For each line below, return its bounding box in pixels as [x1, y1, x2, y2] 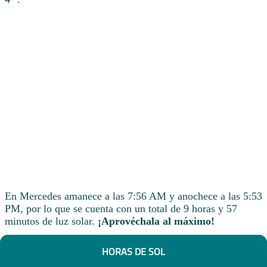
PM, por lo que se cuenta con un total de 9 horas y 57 [5, 202, 237, 215]
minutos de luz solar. [5, 215, 98, 227]
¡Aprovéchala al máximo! [98, 215, 215, 227]
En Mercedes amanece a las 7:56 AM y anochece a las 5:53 [5, 190, 262, 202]
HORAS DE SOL [102, 244, 165, 259]
